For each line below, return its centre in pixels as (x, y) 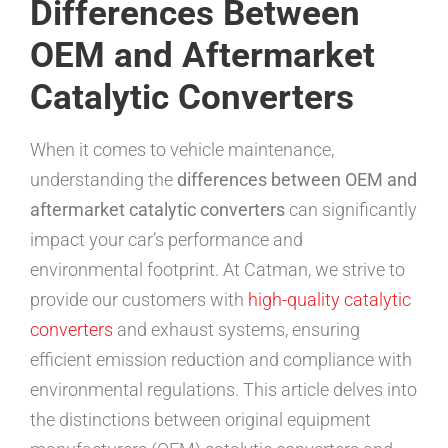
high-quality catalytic (329, 299)
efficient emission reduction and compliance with (221, 359)
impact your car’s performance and (166, 239)
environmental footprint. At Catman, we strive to (217, 269)
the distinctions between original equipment (200, 419)
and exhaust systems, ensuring (236, 329)
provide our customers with (139, 299)
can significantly (351, 209)
